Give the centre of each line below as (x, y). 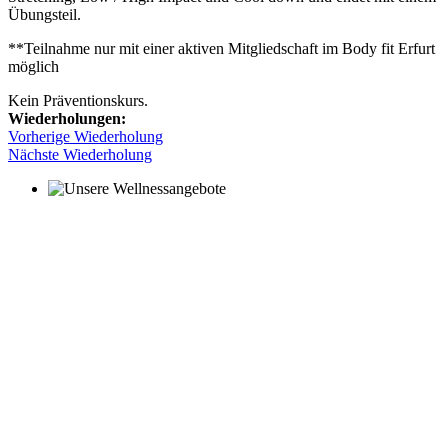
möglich (33, 66)
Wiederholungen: (67, 118)
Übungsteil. (44, 14)
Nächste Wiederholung (80, 154)
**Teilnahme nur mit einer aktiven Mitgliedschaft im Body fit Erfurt (221, 48)
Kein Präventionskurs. (78, 100)
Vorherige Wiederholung (85, 136)
